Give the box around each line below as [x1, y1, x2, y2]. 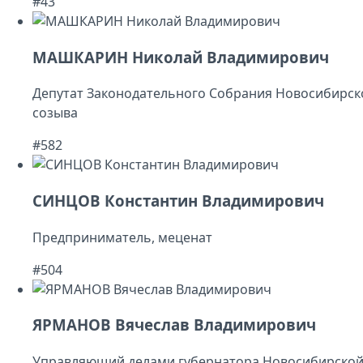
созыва [32, 104, 78, 122]
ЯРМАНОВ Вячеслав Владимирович [32, 314, 316, 335]
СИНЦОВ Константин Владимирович [32, 190, 324, 211]
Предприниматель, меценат [32, 228, 212, 246]
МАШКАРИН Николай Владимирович [32, 46, 329, 67]
